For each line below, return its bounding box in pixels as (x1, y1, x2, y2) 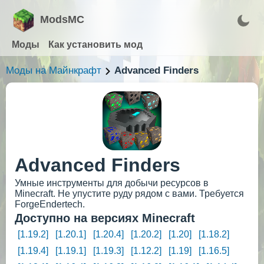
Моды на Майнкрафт (6, 65, 101, 76)
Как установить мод (48, 39, 143, 49)
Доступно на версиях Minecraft (15, 212, 195, 225)
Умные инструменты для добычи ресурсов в (15, 178, 209, 188)
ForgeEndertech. (15, 199, 85, 209)
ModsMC (40, 14, 84, 25)
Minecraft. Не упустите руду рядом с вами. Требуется (15, 189, 244, 199)
